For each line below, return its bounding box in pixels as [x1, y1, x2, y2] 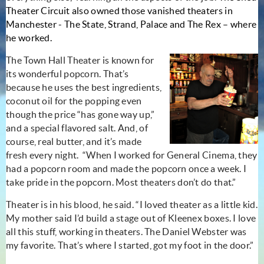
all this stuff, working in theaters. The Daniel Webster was [6, 226, 247, 237]
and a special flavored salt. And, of [6, 122, 148, 133]
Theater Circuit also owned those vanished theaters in [6, 5, 233, 16]
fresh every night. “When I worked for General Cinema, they [6, 149, 258, 160]
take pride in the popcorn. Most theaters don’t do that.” [6, 176, 236, 187]
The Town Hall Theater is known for [6, 54, 154, 65]
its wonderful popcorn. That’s [6, 68, 129, 79]
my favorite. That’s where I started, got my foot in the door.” [6, 239, 254, 250]
